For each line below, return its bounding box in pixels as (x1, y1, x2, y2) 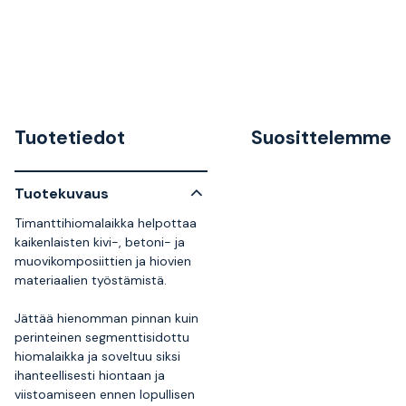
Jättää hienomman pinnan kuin (14, 310, 198, 326)
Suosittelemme (251, 125, 391, 150)
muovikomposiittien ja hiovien (14, 253, 191, 269)
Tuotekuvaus (14, 183, 109, 203)
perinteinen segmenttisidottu (14, 329, 189, 345)
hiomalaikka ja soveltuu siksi (14, 348, 180, 364)
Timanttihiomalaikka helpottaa (14, 215, 197, 231)
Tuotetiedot (14, 125, 125, 150)
